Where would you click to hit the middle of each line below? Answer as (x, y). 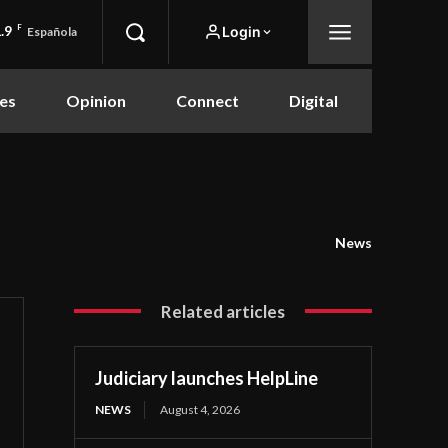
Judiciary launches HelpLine (207, 377)
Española (52, 31)
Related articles (223, 311)
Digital (313, 100)
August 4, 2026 (200, 409)
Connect (207, 100)
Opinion (96, 100)
